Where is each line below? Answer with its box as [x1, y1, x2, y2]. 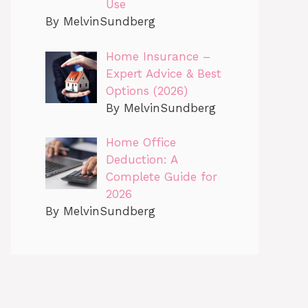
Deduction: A [105, 153, 177, 167]
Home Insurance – [105, 49, 210, 63]
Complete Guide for [105, 170, 217, 184]
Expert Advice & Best [105, 66, 221, 80]
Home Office [105, 135, 176, 150]
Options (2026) [105, 83, 188, 98]
